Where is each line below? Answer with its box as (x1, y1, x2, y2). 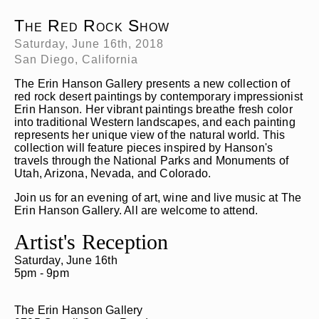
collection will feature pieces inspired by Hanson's (14, 142, 273, 155)
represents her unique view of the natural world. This (14, 129, 286, 142)
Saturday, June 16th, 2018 (14, 38, 164, 51)
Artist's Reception (14, 230, 169, 254)
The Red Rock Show (14, 16, 169, 36)
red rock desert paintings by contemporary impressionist (14, 90, 303, 103)
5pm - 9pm (14, 267, 69, 280)
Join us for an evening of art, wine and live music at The (14, 192, 302, 204)
